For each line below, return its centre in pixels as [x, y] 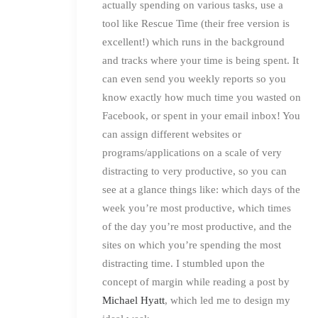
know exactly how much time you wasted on [202, 97]
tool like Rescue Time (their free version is [196, 23]
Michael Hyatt [133, 300]
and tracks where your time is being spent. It [201, 60]
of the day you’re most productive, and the [197, 226]
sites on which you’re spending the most [192, 245]
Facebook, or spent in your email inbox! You [201, 115]
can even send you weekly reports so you [194, 78]
